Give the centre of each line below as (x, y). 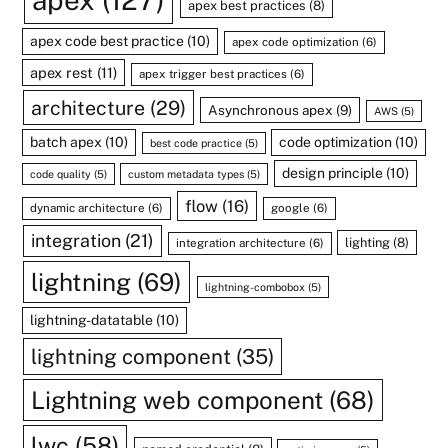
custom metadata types (186, 174)
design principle (332, 173)
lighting (368, 243)
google (290, 208)
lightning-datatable (92, 320)
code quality (61, 174)
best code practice (195, 143)
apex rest (62, 73)
